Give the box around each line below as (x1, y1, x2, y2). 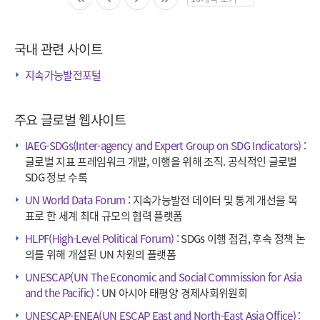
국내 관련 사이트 (14, 39, 103, 59)
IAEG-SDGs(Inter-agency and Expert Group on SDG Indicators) (25, 138, 301, 154)
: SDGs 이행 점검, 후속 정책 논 (174, 231, 305, 246)
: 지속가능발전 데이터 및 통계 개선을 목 (125, 192, 298, 208)
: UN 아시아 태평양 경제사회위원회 (94, 285, 247, 301)
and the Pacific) (25, 285, 94, 301)
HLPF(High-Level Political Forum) (25, 231, 174, 246)
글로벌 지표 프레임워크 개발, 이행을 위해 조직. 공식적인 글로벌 (25, 154, 297, 169)
